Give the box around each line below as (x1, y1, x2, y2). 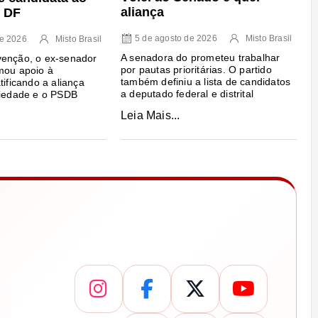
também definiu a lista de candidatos (120, 76, 291, 88)
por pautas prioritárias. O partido (120, 64, 272, 76)
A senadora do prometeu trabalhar (120, 52, 280, 64)
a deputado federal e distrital (120, 88, 253, 100)
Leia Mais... (120, 109, 180, 121)
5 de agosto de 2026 (134, 33, 217, 44)
